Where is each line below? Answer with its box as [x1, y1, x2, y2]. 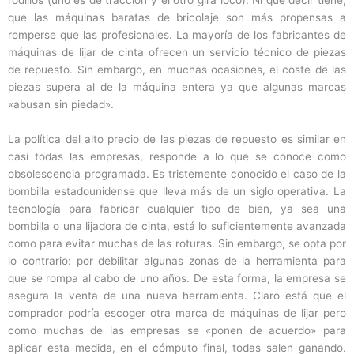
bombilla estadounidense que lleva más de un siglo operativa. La [8, 184, 346, 198]
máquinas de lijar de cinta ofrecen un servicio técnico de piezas [8, 45, 346, 58]
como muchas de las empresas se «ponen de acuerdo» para [8, 323, 346, 337]
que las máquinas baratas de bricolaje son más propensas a [8, 10, 346, 24]
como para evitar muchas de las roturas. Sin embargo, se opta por [8, 236, 346, 250]
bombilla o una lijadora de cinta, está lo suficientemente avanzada [8, 219, 346, 232]
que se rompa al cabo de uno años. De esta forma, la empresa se [8, 271, 346, 284]
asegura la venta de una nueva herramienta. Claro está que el [8, 288, 346, 302]
